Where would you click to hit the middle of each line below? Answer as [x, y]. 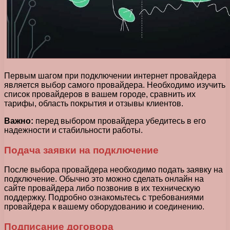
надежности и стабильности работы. [73, 130]
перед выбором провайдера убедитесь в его [120, 121]
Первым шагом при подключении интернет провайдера [110, 75]
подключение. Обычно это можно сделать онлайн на [104, 179]
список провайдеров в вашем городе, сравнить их [100, 94]
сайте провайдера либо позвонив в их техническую [102, 188]
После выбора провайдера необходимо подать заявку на [113, 170]
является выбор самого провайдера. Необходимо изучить [115, 85]
